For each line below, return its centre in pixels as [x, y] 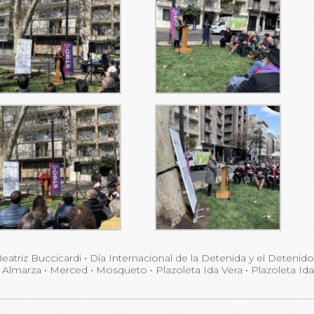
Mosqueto [122, 270]
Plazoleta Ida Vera [199, 270]
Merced [69, 270]
